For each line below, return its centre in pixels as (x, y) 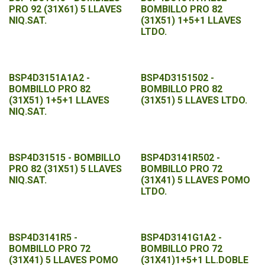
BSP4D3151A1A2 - (49, 78)
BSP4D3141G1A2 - (181, 237)
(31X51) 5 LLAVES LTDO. (194, 100)
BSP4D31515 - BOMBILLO (65, 158)
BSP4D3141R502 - (180, 158)
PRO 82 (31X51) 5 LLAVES (65, 169)
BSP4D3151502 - (177, 78)
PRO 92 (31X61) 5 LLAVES (65, 9)
